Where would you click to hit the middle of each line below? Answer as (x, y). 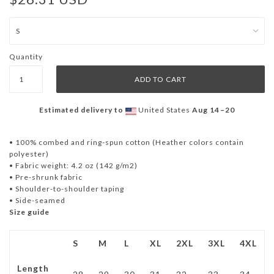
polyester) (29, 154)
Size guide (29, 212)
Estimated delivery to (81, 110)
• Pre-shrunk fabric (46, 177)
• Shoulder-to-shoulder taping (67, 189)
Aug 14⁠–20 (213, 110)
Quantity (26, 57)
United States (164, 110)
